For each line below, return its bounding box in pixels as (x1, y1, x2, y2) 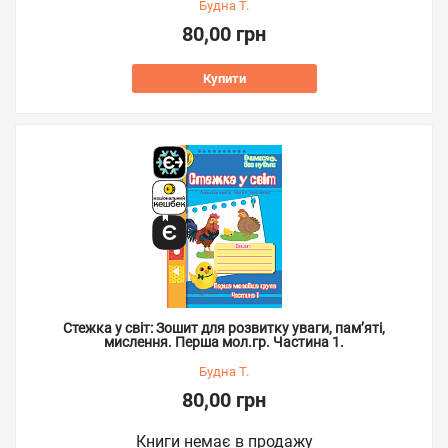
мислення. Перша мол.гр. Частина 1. (104, 334, 344, 350)
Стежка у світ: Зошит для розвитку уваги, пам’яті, (63, 320, 385, 336)
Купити (202, 71, 246, 86)
